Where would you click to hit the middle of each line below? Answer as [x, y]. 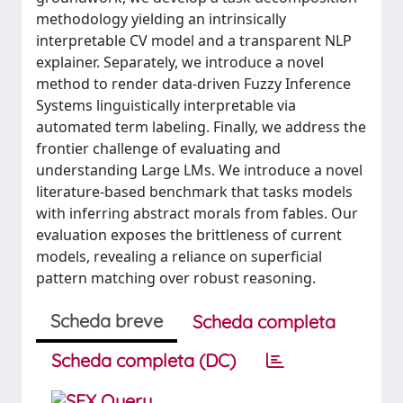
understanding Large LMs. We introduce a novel [199, 170]
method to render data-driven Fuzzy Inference [193, 84]
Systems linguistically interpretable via [166, 105]
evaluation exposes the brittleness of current [189, 235]
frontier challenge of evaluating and [158, 148]
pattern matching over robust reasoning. [176, 278]
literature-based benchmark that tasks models [194, 192]
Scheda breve [107, 321]
